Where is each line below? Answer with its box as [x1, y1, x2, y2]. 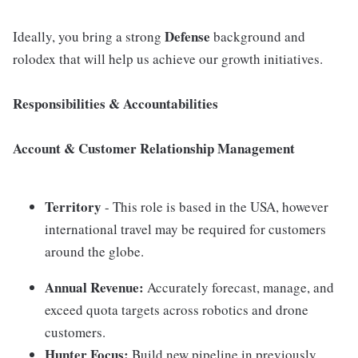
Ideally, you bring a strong [13, 27, 165, 46]
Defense [165, 26, 213, 46]
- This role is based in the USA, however [101, 197, 328, 216]
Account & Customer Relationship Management [13, 138, 295, 158]
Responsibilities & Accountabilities [13, 93, 218, 113]
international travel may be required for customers [45, 220, 326, 238]
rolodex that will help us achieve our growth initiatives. [13, 50, 323, 68]
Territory [45, 197, 101, 217]
